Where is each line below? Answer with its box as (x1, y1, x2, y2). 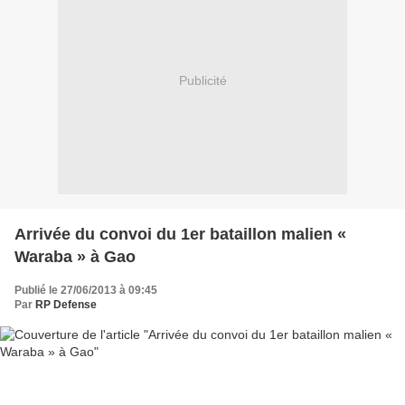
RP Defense (35, 297, 97, 311)
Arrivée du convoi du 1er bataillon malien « (14, 224, 346, 243)
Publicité (178, 73, 227, 89)
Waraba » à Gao (14, 247, 136, 266)
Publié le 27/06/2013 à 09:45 (14, 283, 157, 297)
